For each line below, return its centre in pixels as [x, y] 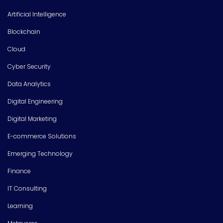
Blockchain [24, 31]
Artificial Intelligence [37, 14]
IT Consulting [27, 188]
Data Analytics [29, 84]
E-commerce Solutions [42, 136]
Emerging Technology [40, 153]
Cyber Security [29, 66]
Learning [20, 206]
